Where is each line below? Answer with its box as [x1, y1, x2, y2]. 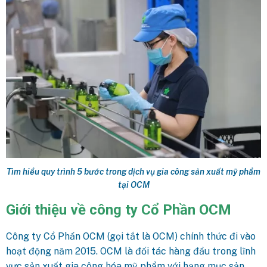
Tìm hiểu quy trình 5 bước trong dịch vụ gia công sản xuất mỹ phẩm [7, 166, 260, 176]
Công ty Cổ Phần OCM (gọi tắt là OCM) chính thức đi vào [6, 230, 256, 242]
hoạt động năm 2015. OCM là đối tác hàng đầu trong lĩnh [6, 245, 256, 257]
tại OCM [117, 179, 150, 190]
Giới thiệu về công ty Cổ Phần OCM [6, 201, 231, 218]
